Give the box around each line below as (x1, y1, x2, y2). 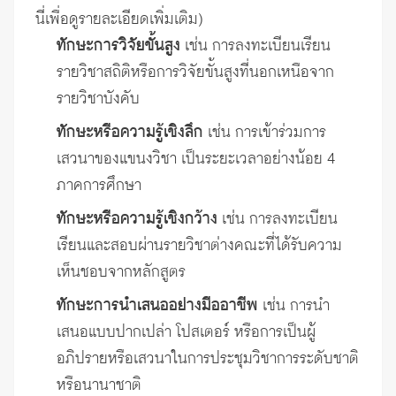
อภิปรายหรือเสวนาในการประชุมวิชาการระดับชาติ (57, 347, 359, 371)
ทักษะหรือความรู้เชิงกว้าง (57, 208, 217, 232)
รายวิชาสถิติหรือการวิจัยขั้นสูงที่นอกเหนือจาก (57, 61, 334, 85)
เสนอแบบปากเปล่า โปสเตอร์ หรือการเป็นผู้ (57, 321, 316, 345)
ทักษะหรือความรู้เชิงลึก (57, 121, 203, 145)
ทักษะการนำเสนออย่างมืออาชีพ (57, 294, 258, 318)
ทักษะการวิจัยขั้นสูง (57, 34, 180, 58)
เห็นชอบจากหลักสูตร (57, 261, 186, 285)
